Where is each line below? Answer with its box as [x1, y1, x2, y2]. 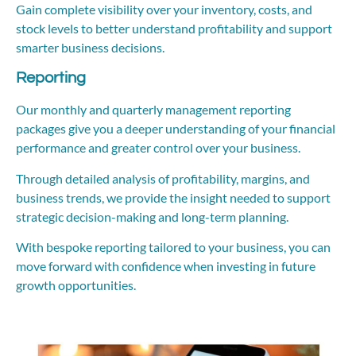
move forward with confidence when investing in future [16, 257, 315, 273]
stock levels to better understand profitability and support [16, 20, 332, 36]
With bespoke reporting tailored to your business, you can [16, 238, 331, 254]
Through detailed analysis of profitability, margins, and [16, 170, 310, 186]
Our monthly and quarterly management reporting [16, 102, 291, 118]
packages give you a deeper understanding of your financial [16, 121, 335, 137]
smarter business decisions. [16, 39, 164, 55]
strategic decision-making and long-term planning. [16, 208, 288, 224]
